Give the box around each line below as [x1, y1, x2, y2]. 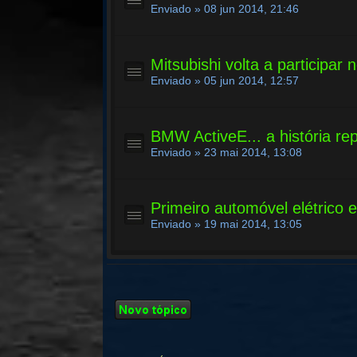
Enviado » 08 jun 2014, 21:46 [151, 2, 300, 15]
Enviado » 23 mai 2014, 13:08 [151, 146, 303, 159]
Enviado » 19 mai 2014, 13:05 [151, 218, 303, 230]
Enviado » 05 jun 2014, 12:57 [151, 74, 300, 87]
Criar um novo [115, 300, 180, 312]
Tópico [115, 312, 147, 324]
